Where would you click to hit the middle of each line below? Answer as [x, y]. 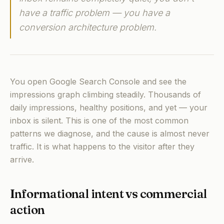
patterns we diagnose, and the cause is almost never [110, 133]
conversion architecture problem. [88, 27]
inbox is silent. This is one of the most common [99, 120]
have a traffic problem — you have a [94, 13]
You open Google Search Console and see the [98, 81]
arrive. [22, 159]
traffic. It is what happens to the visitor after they [102, 146]
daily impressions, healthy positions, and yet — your [109, 107]
